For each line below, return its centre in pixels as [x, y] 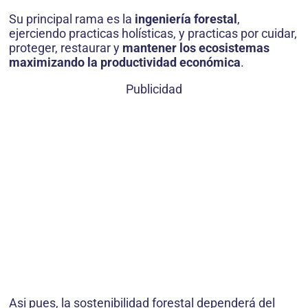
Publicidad [154, 89]
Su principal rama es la [72, 19]
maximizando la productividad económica [125, 62]
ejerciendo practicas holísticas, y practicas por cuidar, [153, 33]
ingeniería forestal [186, 19]
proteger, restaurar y [66, 47]
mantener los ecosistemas [196, 47]
